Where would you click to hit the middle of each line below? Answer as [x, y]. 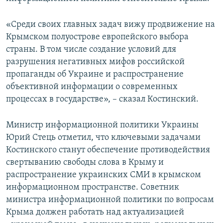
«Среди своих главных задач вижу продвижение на [111, 25]
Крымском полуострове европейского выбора [97, 37]
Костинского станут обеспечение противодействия [108, 150]
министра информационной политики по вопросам [110, 200]
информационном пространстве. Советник [93, 188]
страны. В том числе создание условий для [91, 50]
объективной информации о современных [92, 87]
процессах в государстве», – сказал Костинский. [102, 100]
